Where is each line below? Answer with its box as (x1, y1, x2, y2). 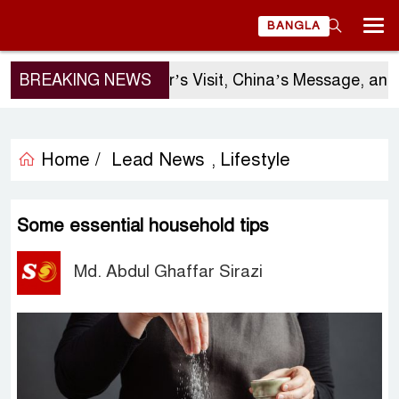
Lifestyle (220, 149, 290, 171)
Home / (36, 149, 101, 171)
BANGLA (267, 19, 321, 33)
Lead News (111, 149, 205, 171)
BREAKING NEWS (20, 70, 151, 90)
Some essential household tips (17, 215, 269, 237)
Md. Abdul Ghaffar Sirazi (74, 261, 264, 281)
